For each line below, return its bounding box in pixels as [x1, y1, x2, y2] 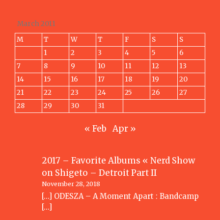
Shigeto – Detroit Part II [55, 167, 157, 178]
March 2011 [17, 19, 55, 28]
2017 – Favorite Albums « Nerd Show [42, 155, 195, 166]
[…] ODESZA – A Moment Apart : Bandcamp [42, 192, 199, 201]
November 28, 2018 [42, 180, 101, 188]
